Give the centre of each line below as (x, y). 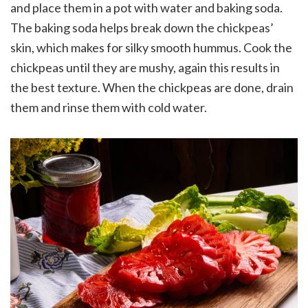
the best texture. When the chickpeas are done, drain (152, 88)
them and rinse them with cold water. (109, 108)
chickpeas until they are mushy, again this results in (145, 68)
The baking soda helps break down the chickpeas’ (142, 28)
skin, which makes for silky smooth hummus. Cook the (151, 48)
